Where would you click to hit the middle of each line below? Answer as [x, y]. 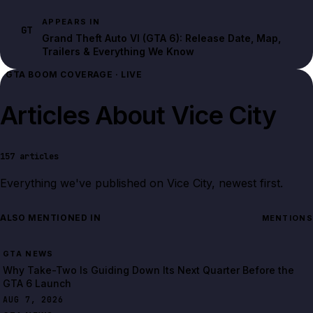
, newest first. [247, 183]
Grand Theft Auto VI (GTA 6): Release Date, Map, [161, 38]
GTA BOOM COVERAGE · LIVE [74, 74]
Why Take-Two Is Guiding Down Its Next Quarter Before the [149, 270]
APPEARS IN [71, 21]
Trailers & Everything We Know [118, 51]
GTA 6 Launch [37, 284]
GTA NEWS [28, 254]
